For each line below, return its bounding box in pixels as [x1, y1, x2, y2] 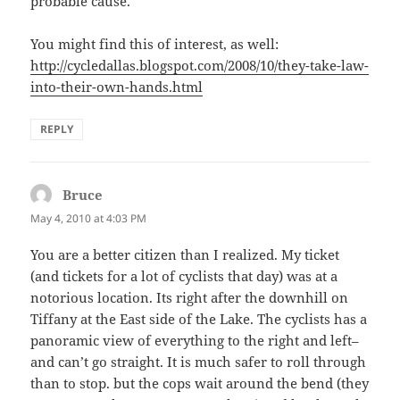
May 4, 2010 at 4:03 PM [30, 211, 147, 227]
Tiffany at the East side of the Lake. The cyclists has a [30, 310, 368, 329]
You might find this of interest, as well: [30, 35, 279, 54]
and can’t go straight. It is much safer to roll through [30, 353, 367, 371]
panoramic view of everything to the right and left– [30, 331, 360, 350]
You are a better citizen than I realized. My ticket [30, 246, 340, 264]
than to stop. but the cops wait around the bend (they [30, 374, 370, 393]
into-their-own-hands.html [30, 78, 204, 96]
